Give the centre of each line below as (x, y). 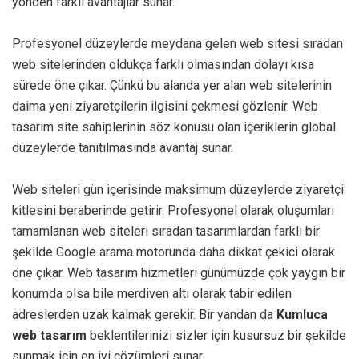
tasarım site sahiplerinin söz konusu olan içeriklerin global (174, 127)
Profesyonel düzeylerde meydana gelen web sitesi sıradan (177, 43)
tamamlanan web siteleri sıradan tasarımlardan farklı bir (166, 231)
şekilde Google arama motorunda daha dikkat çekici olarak (173, 252)
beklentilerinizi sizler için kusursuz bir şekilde (218, 335)
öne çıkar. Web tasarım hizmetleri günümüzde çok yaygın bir (179, 272)
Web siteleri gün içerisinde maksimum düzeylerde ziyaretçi (178, 189)
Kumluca (302, 314)
